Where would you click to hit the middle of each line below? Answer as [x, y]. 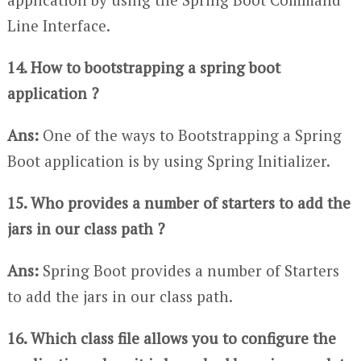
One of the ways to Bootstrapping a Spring [190, 135]
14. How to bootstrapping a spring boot [143, 67]
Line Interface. [58, 25]
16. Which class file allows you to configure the [171, 338]
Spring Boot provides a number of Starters [189, 270]
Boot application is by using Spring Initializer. [168, 160]
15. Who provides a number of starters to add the [178, 202]
